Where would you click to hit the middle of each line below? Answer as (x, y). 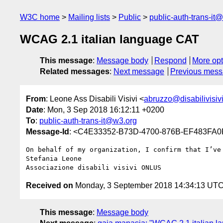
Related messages (75, 72)
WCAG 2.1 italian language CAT (110, 39)
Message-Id (48, 131)
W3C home (40, 17)
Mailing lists (89, 17)
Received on (50, 185)
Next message (139, 72)
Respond (170, 61)
